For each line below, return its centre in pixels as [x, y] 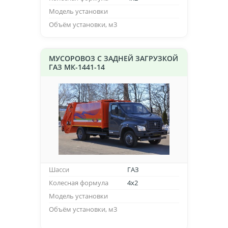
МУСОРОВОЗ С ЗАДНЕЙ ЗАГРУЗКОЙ [113, 58]
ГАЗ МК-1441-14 [77, 67]
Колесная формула [79, 182]
